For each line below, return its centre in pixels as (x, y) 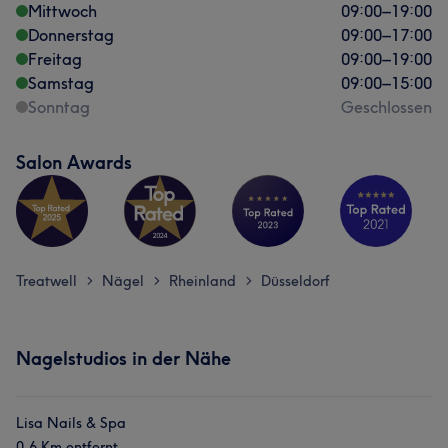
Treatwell (46, 281)
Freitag (55, 59)
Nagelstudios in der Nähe (123, 358)
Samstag (61, 83)
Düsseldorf (295, 281)
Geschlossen (386, 107)
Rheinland (202, 281)
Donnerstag (71, 35)
